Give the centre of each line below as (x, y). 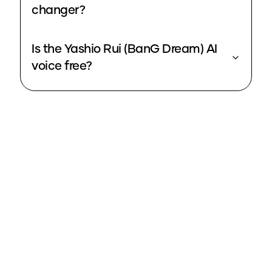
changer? (58, 11)
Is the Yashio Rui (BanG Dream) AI (124, 49)
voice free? (62, 66)
